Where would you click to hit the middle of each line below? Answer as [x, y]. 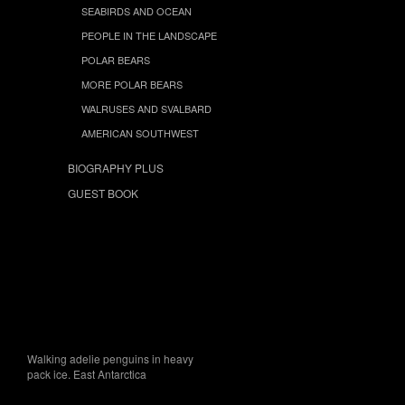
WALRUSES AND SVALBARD [146, 108]
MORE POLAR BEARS [132, 84]
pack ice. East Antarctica [87, 374]
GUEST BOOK [103, 193]
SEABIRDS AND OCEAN [137, 10]
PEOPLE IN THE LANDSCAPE [149, 35]
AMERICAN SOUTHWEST [140, 132]
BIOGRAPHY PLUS [116, 167]
